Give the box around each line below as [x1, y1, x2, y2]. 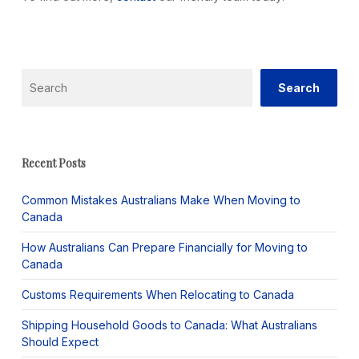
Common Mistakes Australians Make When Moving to [21, 193, 301, 207]
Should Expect [21, 335, 99, 349]
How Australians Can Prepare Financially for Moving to [21, 240, 308, 254]
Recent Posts [21, 155, 86, 171]
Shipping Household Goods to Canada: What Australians [21, 318, 317, 332]
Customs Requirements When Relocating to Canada [21, 288, 294, 301]
